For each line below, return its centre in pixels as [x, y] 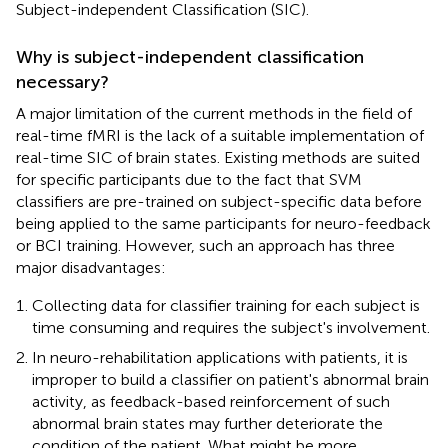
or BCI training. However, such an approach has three [205, 245]
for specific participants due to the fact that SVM [189, 179]
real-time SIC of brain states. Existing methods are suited [218, 157]
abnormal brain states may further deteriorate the [207, 423]
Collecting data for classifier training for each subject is [226, 305]
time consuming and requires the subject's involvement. [231, 327]
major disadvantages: [91, 267]
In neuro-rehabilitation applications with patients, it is [220, 357]
